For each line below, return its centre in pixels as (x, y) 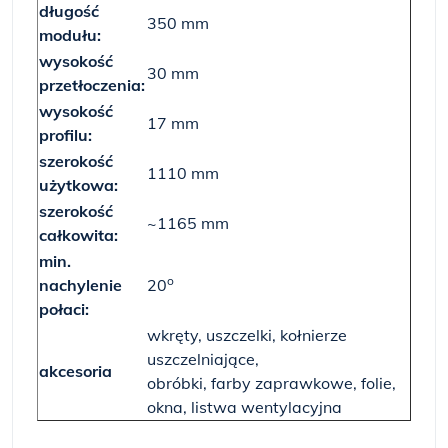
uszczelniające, (205, 359)
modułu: (70, 35)
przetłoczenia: (92, 85)
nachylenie (80, 285)
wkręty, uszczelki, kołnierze (247, 335)
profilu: (65, 135)
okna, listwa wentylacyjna (244, 407)
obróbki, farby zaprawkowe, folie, (271, 383)
